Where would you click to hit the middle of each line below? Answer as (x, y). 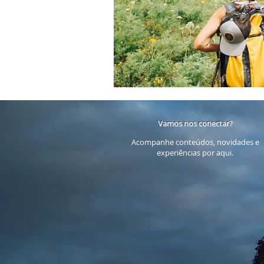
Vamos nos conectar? (195, 123)
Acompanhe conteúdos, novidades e (195, 142)
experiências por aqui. (195, 153)
